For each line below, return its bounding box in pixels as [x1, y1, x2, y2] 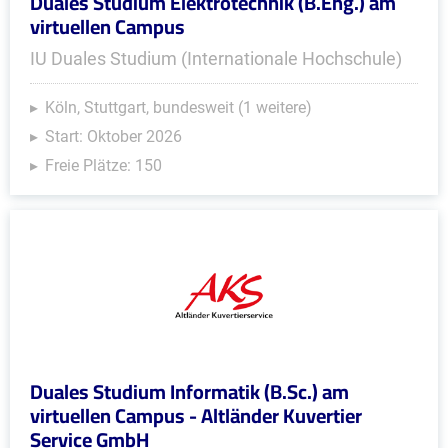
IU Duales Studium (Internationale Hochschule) [30, 48, 402, 69]
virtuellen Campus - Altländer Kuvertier [30, 397, 362, 434]
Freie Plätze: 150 [45, 156, 162, 175]
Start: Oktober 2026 [45, 127, 182, 146]
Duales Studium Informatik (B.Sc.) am [30, 373, 349, 410]
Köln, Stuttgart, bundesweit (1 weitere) [45, 98, 312, 117]
